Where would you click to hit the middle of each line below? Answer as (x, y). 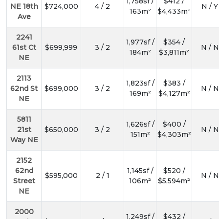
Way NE (24, 140)
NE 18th (24, 7)
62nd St (24, 89)
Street (24, 181)
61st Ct (24, 48)
